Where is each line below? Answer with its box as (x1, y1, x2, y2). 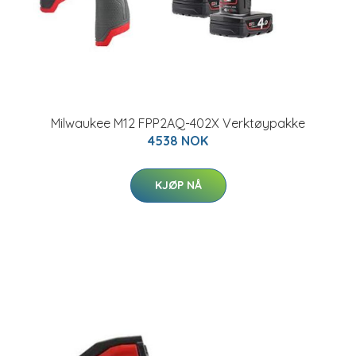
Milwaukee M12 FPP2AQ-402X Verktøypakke (51, 115, 305, 131)
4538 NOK (148, 133, 208, 149)
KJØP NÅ (154, 178, 202, 192)
